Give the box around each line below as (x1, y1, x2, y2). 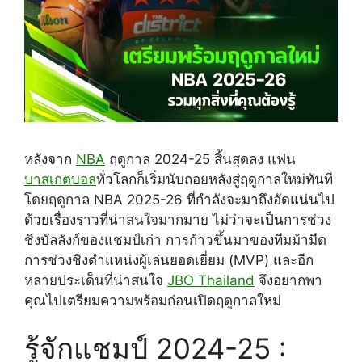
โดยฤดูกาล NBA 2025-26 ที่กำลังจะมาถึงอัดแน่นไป (24, 191, 335, 208)
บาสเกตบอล (24, 170, 96, 187)
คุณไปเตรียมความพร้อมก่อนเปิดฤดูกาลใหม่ (24, 292, 281, 309)
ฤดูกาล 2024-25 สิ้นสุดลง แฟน (105, 150, 296, 167)
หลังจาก (24, 150, 76, 167)
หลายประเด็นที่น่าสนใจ (24, 271, 167, 288)
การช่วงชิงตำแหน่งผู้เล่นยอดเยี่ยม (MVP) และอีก (24, 251, 314, 268)
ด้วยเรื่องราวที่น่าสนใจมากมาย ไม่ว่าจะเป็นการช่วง (24, 211, 331, 228)
